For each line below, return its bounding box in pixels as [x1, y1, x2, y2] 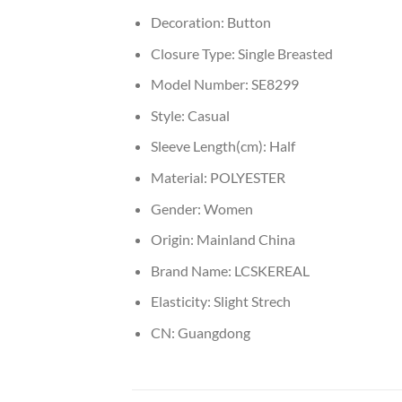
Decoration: [150, 13, 227, 31]
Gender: [150, 199, 204, 217]
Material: [150, 168, 210, 186]
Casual [187, 106, 230, 124]
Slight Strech [213, 293, 291, 310]
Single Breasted [237, 44, 333, 62]
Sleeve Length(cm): [150, 137, 269, 155]
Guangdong [177, 323, 250, 341]
